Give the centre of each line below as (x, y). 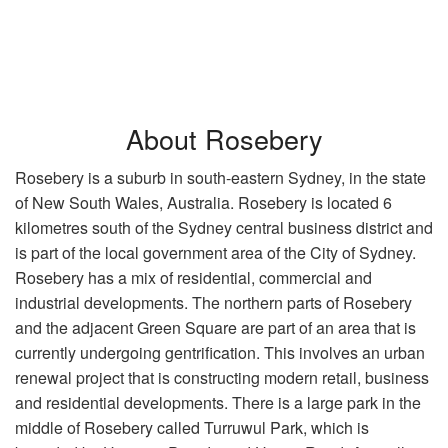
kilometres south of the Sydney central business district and (224, 228)
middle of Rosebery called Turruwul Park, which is (192, 428)
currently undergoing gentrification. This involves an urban (220, 353)
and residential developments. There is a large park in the (218, 403)
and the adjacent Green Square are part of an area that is (215, 328)
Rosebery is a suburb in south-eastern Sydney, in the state (220, 178)
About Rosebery (224, 139)
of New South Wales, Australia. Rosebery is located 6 (203, 203)
